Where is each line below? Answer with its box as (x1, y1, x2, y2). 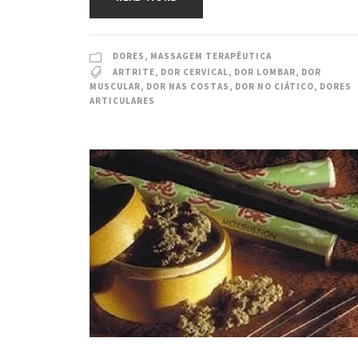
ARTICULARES (89, 94, 155, 106)
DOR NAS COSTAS (146, 80, 229, 92)
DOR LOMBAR (234, 66, 296, 78)
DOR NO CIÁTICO (235, 80, 314, 92)
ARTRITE (113, 66, 155, 78)
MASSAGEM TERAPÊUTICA (150, 50, 272, 62)
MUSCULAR (89, 80, 141, 92)
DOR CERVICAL (161, 66, 229, 78)
